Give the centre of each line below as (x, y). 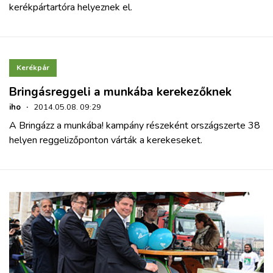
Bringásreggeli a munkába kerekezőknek (120, 92)
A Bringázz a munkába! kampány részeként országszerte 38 (135, 125)
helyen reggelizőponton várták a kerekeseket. (106, 140)
